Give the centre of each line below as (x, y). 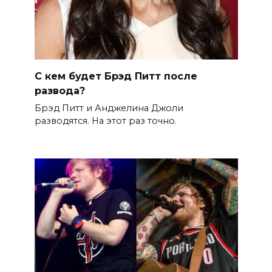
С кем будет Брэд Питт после (116, 76)
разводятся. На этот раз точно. (105, 121)
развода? (59, 90)
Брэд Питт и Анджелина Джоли (109, 108)
